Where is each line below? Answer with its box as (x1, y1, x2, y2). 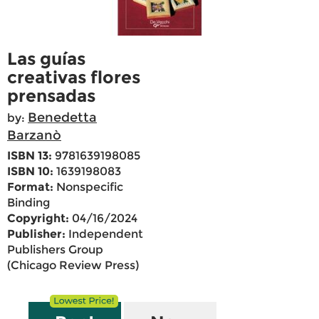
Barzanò (7, 127, 61, 144)
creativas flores (7, 67, 140, 88)
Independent (66, 227, 143, 241)
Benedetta (28, 110, 97, 126)
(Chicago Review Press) (7, 258, 139, 273)
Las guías (7, 48, 85, 70)
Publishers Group (7, 243, 103, 257)
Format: (7, 180, 53, 194)
